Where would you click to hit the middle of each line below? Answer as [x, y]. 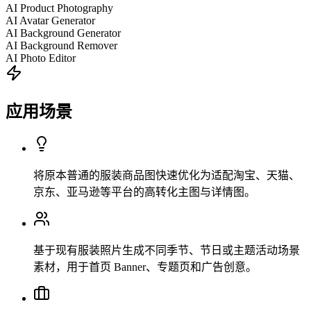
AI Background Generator [63, 33]
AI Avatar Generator [50, 20]
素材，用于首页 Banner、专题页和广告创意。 [145, 267]
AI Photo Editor [41, 58]
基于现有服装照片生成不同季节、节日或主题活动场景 [167, 251]
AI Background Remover [61, 45]
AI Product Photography [59, 8]
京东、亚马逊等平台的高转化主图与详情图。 [144, 192]
